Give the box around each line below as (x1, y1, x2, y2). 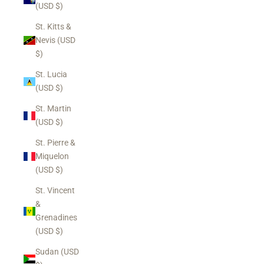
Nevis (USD (35, 35, 75, 45)
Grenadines (35, 213, 77, 222)
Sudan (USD (35, 247, 79, 256)
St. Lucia (35, 70, 67, 79)
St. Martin (35, 104, 71, 113)
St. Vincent (35, 186, 75, 195)
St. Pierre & (35, 138, 75, 147)
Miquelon (35, 151, 69, 161)
